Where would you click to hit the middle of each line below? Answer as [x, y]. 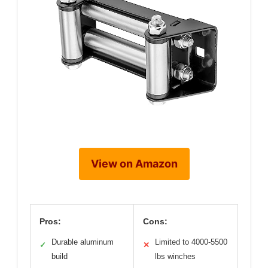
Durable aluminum [83, 242]
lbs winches [175, 256]
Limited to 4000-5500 [191, 242]
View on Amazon [134, 163]
